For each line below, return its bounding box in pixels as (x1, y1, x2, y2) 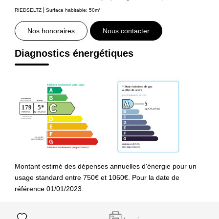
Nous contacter (103, 26, 150, 35)
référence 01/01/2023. (15, 184, 84, 193)
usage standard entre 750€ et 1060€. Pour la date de (15, 173, 179, 181)
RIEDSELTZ (15, 7, 42, 13)
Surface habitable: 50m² (46, 7, 100, 13)
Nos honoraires (27, 26, 75, 35)
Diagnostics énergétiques (15, 47, 133, 59)
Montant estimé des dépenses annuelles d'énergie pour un (15, 162, 197, 170)
